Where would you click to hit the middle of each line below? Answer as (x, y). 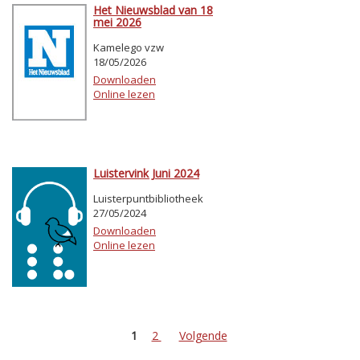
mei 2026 (117, 22)
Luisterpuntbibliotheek (148, 199)
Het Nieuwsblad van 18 (153, 10)
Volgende (203, 336)
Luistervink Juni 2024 (146, 174)
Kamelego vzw (129, 48)
